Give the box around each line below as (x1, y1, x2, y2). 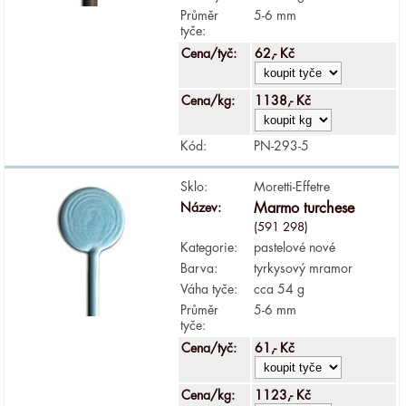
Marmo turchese (254, 200, 355, 216)
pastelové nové (254, 240, 336, 254)
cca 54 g (254, 282, 305, 295)
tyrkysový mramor (254, 261, 353, 275)
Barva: (180, 261, 218, 275)
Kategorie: (180, 240, 238, 254)
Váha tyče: (180, 282, 238, 295)
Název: (180, 200, 222, 214)
